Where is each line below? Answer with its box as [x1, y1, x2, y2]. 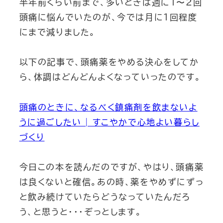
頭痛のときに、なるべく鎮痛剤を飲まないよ [19, 103, 198, 111]
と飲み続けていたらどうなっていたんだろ [19, 193, 191, 202]
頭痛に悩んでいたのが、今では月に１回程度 [19, 12, 198, 21]
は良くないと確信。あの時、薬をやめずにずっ [19, 178, 204, 187]
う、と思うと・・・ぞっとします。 [19, 208, 142, 217]
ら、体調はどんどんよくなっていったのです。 [19, 73, 201, 82]
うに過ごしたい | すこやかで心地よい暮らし [19, 117, 200, 126]
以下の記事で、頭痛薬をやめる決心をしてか [19, 58, 199, 67]
